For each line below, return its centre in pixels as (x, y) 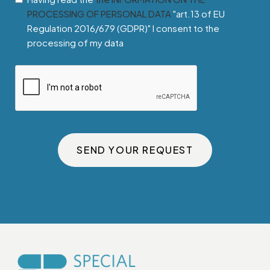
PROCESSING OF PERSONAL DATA (99, 13)
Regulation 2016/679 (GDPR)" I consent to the (123, 28)
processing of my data (75, 42)
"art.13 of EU (198, 13)
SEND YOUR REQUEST (135, 149)
